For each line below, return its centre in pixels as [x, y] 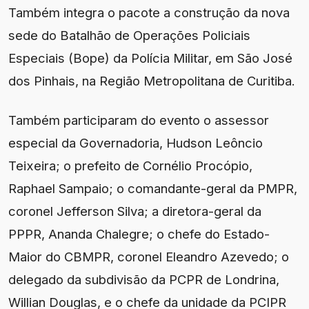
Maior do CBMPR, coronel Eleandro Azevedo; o [149, 257]
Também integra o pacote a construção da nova [149, 13]
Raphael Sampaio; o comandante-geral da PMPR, [153, 189]
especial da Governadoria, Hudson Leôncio [136, 143]
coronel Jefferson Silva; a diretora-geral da [135, 211]
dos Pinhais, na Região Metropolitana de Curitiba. [152, 81]
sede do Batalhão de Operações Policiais [129, 36]
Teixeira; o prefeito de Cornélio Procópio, [130, 166]
